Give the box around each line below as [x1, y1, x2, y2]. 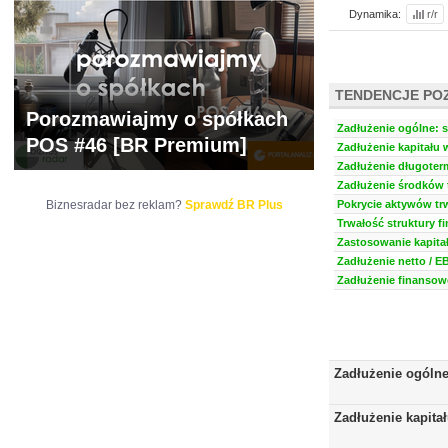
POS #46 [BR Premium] [26, 134, 247, 156]
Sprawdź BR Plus [184, 198, 283, 212]
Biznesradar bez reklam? [45, 198, 185, 212]
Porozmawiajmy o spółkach [26, 108, 288, 130]
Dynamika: [349, 8, 401, 20]
